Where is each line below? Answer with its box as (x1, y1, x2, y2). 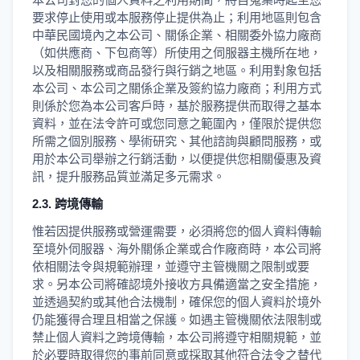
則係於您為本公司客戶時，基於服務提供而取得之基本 (32, 99, 321, 112)
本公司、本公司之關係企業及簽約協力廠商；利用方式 (32, 81, 321, 95)
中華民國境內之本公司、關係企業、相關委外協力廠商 (32, 28, 321, 42)
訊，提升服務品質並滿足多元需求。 (32, 170, 225, 183)
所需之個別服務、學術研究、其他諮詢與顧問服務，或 (32, 134, 321, 148)
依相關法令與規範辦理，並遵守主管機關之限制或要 (32, 260, 309, 273)
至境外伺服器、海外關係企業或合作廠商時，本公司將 (32, 242, 321, 256)
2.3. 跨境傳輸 (32, 197, 103, 211)
